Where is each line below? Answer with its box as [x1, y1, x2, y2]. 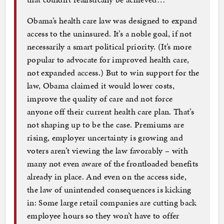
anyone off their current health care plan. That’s [27, 105, 194, 117]
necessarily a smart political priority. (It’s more [27, 40, 192, 52]
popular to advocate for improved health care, [27, 53, 189, 65]
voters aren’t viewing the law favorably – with [27, 144, 188, 156]
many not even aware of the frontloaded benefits [27, 157, 198, 169]
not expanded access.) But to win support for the [27, 66, 199, 78]
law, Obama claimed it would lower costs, [27, 79, 175, 91]
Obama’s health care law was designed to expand [27, 14, 197, 26]
